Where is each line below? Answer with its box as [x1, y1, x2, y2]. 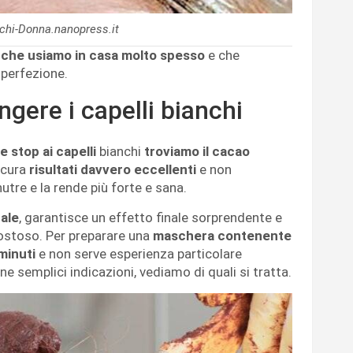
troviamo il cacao [144, 143, 250, 160]
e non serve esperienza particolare [35, 246, 242, 262]
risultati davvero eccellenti [29, 162, 196, 178]
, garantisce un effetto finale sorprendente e [19, 210, 282, 226]
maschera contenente [153, 228, 292, 244]
